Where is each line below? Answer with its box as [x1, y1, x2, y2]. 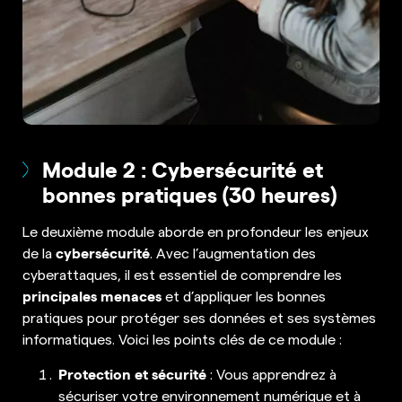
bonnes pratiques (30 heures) [42, 179, 337, 208]
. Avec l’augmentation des [150, 242, 316, 261]
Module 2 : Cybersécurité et [42, 153, 324, 183]
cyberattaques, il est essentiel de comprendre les [22, 264, 342, 283]
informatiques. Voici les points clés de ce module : [22, 328, 342, 347]
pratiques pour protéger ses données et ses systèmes [22, 307, 376, 326]
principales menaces [22, 284, 162, 305]
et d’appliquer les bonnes [162, 285, 326, 304]
